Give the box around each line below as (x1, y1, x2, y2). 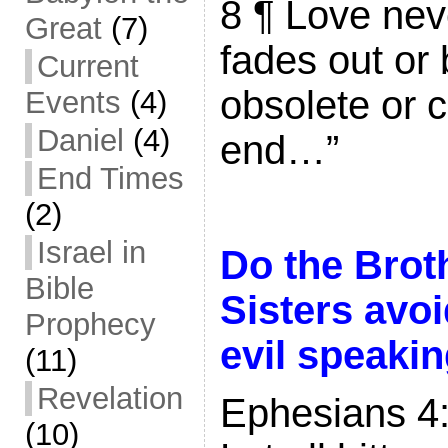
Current (36, 49, 139, 84)
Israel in (36, 235, 146, 270)
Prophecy (24, 307, 156, 342)
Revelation (36, 381, 183, 416)
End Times (36, 161, 184, 196)
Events (24, 85, 121, 120)
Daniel (36, 123, 124, 158)
